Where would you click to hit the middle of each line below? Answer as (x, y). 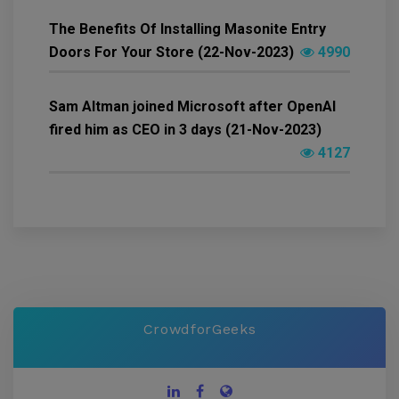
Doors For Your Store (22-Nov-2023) (171, 53)
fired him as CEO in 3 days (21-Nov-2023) (185, 130)
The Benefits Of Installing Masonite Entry (187, 29)
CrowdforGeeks (199, 330)
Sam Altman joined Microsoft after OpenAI (192, 107)
